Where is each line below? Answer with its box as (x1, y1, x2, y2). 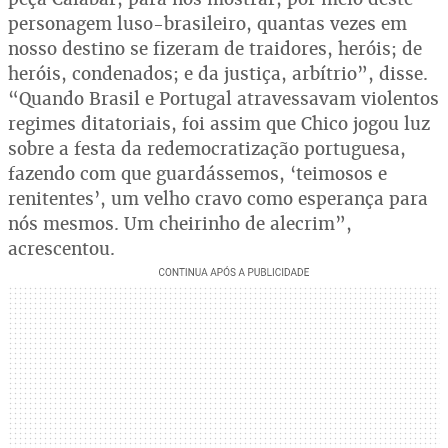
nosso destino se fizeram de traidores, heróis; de (8, 37, 422, 60)
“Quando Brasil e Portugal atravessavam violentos (8, 87, 439, 110)
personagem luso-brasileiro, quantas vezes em (8, 12, 407, 35)
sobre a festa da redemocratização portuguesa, (8, 137, 406, 160)
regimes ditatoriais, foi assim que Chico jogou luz (8, 112, 430, 135)
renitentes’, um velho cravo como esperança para (8, 187, 428, 210)
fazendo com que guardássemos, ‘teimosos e (8, 162, 387, 185)
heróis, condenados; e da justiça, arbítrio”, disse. (8, 62, 428, 85)
